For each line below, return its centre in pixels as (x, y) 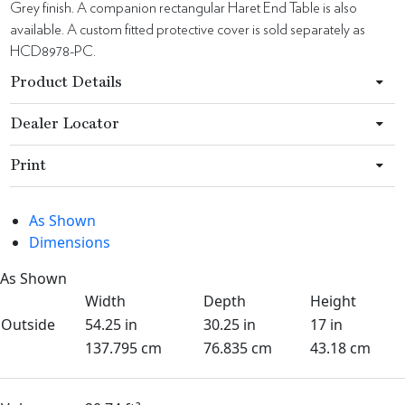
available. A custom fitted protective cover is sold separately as (188, 30)
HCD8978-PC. (53, 52)
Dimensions (70, 243)
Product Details (66, 83)
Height (333, 301)
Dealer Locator (65, 125)
